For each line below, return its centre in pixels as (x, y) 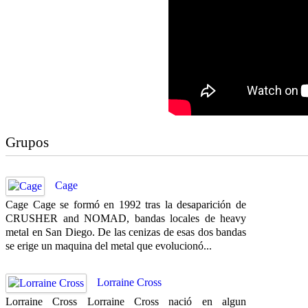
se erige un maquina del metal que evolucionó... (109, 245)
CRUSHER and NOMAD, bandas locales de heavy (126, 218)
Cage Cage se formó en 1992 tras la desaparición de (126, 204)
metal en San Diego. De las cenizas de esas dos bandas (126, 232)
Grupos (27, 142)
